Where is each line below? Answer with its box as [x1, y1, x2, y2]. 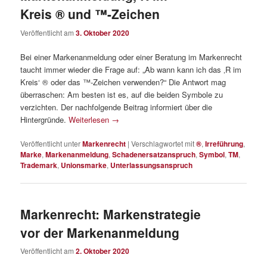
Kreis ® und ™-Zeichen [20, 5, 160, 23]
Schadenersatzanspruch [112, 148, 196, 160]
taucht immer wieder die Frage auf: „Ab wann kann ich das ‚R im [20, 63, 242, 75]
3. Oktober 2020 [76, 27, 130, 38]
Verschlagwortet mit [131, 138, 195, 148]
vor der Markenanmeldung [20, 223, 180, 241]
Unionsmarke [61, 159, 107, 170]
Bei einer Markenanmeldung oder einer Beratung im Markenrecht [20, 51, 243, 63]
